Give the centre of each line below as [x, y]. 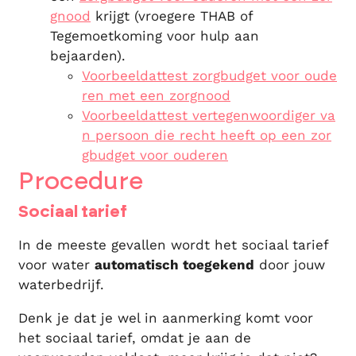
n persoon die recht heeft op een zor [207, 135]
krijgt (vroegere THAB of [172, 16]
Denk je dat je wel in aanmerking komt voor [166, 318]
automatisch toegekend [174, 265]
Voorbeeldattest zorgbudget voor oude [209, 75]
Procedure [81, 182]
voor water [56, 265]
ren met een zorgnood [156, 95]
